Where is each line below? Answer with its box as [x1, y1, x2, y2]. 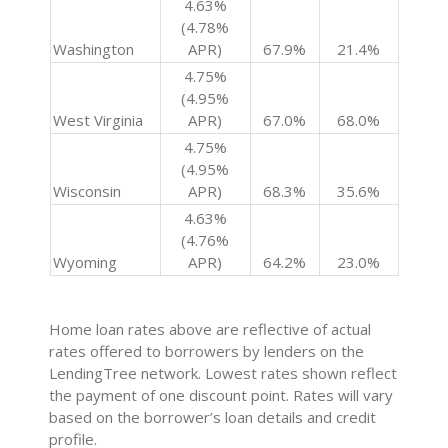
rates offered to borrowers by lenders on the [49, 341, 365, 362]
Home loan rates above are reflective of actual [49, 319, 372, 340]
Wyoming [52, 252, 117, 273]
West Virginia [52, 110, 143, 131]
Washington [52, 39, 134, 60]
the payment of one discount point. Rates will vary [49, 385, 394, 406]
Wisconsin [52, 181, 121, 202]
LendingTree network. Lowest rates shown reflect [49, 363, 398, 384]
